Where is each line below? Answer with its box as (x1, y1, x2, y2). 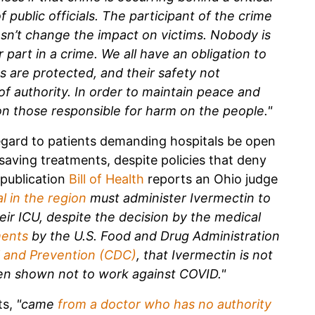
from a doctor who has (58, 296, 195, 311)
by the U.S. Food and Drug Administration (28, 228, 280, 243)
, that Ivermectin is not (136, 247, 273, 262)
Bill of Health (69, 171, 144, 186)
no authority (198, 296, 271, 311)
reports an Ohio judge (144, 171, 278, 186)
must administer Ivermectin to (86, 190, 271, 205)
